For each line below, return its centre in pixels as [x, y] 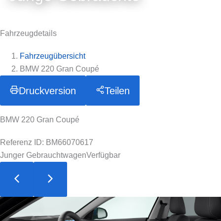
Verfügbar [103, 155]
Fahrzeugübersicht [53, 56]
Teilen [117, 91]
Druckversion [47, 91]
